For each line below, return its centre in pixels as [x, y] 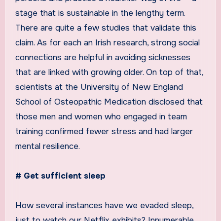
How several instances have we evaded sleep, [104, 205]
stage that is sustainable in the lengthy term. [100, 13]
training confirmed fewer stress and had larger [104, 131]
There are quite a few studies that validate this [106, 28]
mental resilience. [47, 146]
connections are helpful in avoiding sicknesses [103, 57]
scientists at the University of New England [99, 87]
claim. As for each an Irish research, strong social [107, 42]
